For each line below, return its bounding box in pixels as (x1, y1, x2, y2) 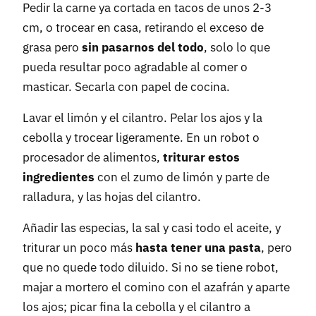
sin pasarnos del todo (82, 39, 204, 56)
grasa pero (23, 39, 82, 56)
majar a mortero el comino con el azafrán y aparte (23, 279, 290, 296)
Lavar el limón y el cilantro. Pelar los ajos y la (23, 110, 262, 126)
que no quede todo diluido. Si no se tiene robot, (23, 260, 279, 276)
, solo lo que (204, 39, 270, 56)
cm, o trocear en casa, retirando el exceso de (23, 20, 264, 36)
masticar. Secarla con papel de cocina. (23, 79, 230, 95)
